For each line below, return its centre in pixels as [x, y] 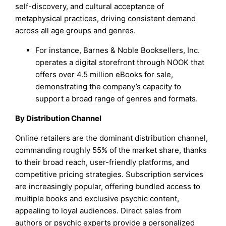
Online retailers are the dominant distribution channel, [112, 138]
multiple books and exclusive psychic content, [97, 199]
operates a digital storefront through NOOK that [120, 62]
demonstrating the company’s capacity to [108, 86]
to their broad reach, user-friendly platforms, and [102, 162]
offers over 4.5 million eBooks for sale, [104, 74]
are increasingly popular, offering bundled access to [108, 186]
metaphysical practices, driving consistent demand [106, 18]
